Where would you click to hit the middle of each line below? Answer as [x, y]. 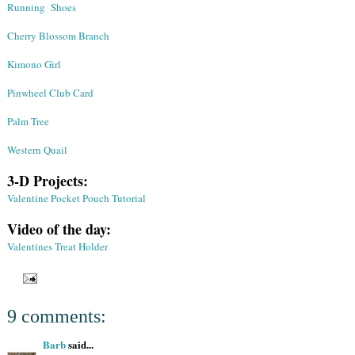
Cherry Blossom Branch [58, 36]
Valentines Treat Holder [57, 247]
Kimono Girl [34, 65]
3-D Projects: [48, 181]
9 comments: [57, 316]
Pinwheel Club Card [50, 93]
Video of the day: [59, 229]
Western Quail [37, 150]
